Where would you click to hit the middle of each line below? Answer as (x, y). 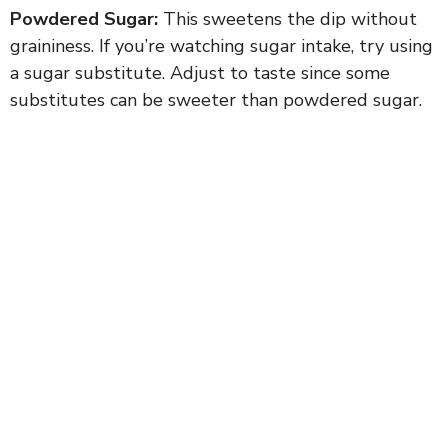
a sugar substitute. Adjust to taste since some (200, 72)
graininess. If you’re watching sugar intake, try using (221, 45)
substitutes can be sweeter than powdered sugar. (216, 99)
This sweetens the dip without (287, 18)
